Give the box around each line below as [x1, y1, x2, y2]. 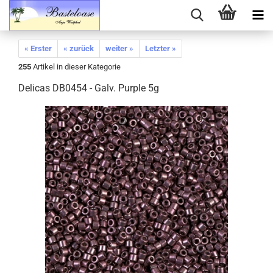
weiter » [105, 44, 133, 53]
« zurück [63, 44, 94, 53]
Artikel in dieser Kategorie [31, 62, 121, 71]
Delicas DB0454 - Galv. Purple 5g [18, 82, 159, 94]
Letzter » [145, 44, 176, 53]
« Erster [24, 44, 52, 53]
